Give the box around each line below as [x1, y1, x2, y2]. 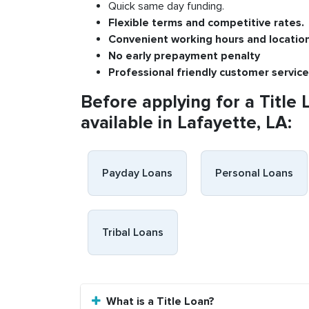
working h [171, 32, 221, 46]
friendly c [177, 66, 225, 79]
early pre [126, 49, 172, 63]
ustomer [225, 66, 272, 79]
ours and [221, 32, 269, 46]
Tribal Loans [102, 226, 163, 239]
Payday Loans [102, 166, 172, 180]
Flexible [108, 16, 152, 30]
